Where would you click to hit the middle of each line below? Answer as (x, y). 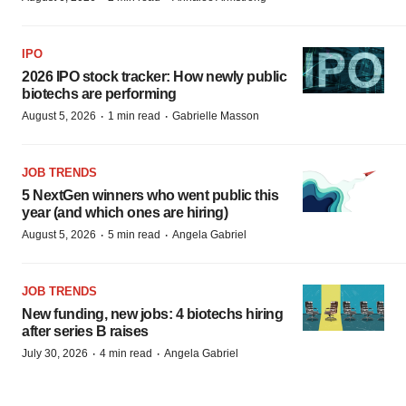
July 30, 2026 (55, 353)
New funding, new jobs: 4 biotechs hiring (152, 314)
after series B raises (85, 331)
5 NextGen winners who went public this (150, 195)
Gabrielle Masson (216, 116)
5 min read (134, 235)
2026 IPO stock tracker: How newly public (154, 77)
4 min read (126, 353)
